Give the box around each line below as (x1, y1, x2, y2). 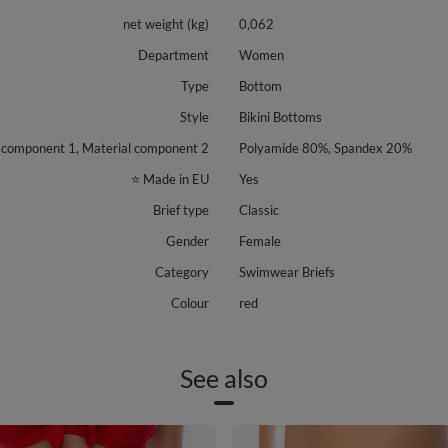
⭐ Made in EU (131, 171, 209, 187)
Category (155, 264, 209, 280)
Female (239, 233, 281, 249)
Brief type (153, 202, 209, 218)
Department (138, 47, 209, 63)
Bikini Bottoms (239, 109, 322, 125)
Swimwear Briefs (239, 264, 335, 280)
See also (180, 363, 268, 393)
